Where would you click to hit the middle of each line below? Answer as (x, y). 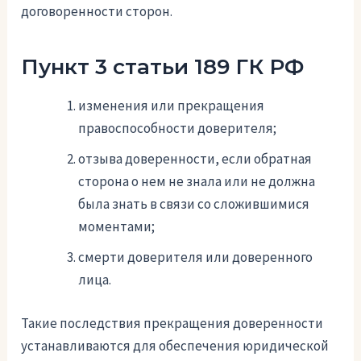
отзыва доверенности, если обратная (195, 159)
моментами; (117, 227)
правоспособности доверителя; (178, 129)
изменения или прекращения (172, 106)
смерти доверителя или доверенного (196, 257)
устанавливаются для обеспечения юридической (175, 345)
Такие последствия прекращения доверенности (172, 323)
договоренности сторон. (97, 11)
